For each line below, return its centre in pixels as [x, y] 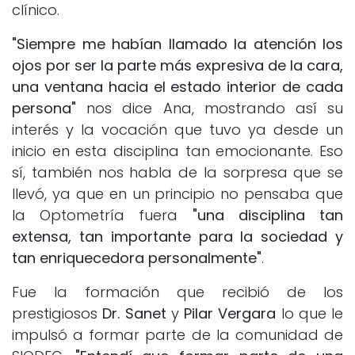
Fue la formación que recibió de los [177, 292]
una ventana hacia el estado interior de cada [177, 86]
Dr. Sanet [137, 313]
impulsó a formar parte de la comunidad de [177, 334]
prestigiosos [57, 313]
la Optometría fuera [102, 215]
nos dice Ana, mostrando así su [215, 108]
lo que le [312, 313]
